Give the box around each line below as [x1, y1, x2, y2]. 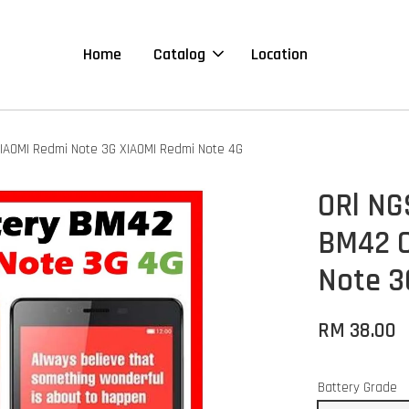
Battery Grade [318, 379, 398, 396]
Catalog [152, 44, 205, 65]
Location [250, 44, 308, 65]
